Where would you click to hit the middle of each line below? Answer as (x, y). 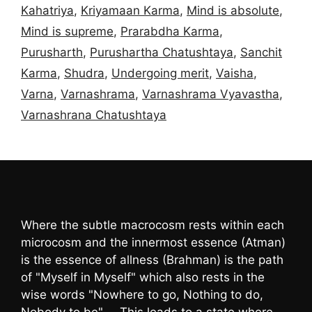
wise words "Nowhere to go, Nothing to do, (142, 294)
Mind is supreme (67, 32)
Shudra (84, 73)
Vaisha (235, 73)
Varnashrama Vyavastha (211, 94)
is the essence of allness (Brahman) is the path (152, 259)
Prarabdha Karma (170, 32)
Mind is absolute (233, 11)
